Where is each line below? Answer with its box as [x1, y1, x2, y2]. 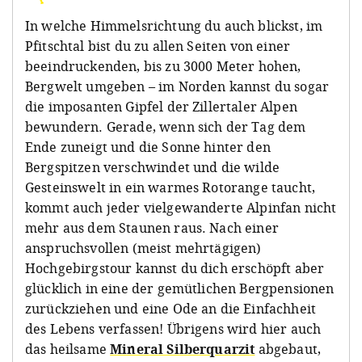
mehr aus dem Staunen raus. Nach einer [25, 219, 279, 238]
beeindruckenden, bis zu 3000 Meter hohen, [25, 57, 301, 76]
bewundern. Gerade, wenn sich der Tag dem [25, 118, 306, 137]
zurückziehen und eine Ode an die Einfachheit [25, 300, 317, 318]
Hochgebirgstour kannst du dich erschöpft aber [25, 259, 325, 278]
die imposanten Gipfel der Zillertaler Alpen [25, 98, 297, 116]
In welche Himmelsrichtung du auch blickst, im [25, 17, 323, 36]
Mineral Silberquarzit [110, 340, 255, 359]
